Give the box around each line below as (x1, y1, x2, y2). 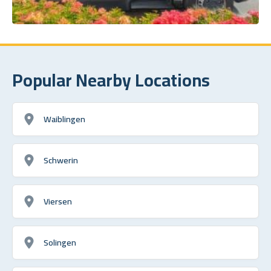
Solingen (44, 233, 76, 250)
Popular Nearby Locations (12, 63, 210, 96)
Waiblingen (44, 110, 85, 127)
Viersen (44, 192, 72, 209)
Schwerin (44, 151, 78, 168)
